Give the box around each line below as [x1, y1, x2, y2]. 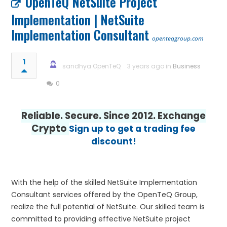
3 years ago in [127, 61, 173, 70]
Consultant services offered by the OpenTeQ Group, [11, 189, 198, 200]
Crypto [31, 121, 69, 135]
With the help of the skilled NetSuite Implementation [11, 177, 198, 187]
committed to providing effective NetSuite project [11, 213, 191, 224]
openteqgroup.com [152, 33, 204, 43]
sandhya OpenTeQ [62, 61, 121, 70]
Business [173, 61, 201, 70]
